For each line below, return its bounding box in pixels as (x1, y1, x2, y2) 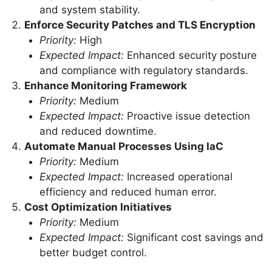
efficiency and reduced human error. (39, 185, 217, 198)
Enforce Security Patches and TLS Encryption (24, 18, 256, 31)
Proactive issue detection (124, 109, 250, 122)
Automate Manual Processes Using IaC (24, 140, 223, 152)
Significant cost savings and (124, 231, 263, 243)
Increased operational (124, 170, 233, 183)
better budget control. (39, 246, 147, 259)
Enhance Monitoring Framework (24, 79, 187, 92)
